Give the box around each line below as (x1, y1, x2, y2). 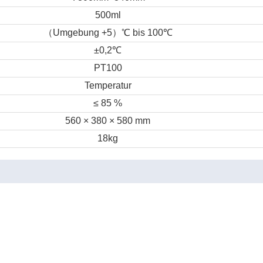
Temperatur (84, 80, 131, 90)
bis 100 (130, 28, 163, 38)
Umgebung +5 (52, 28, 112, 38)
